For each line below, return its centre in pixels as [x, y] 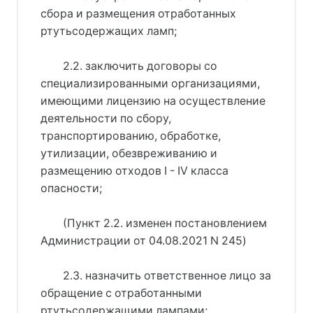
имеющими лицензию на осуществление [153, 101]
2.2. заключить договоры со [140, 66]
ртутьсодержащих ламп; [109, 31]
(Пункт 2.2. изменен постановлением [165, 223]
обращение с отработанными [121, 293]
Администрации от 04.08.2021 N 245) [144, 240]
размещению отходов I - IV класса [134, 170]
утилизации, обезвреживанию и [129, 153]
